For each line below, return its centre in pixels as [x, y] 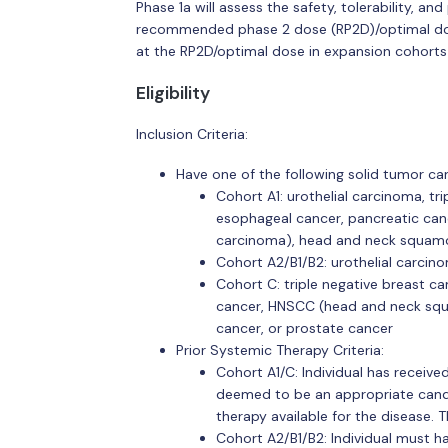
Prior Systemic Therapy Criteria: [279, 349]
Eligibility [172, 92]
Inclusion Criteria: [191, 134]
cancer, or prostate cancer [304, 327]
